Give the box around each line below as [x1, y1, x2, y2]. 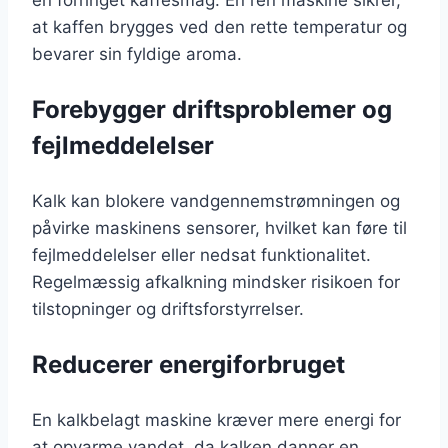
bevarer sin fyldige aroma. [32, 44, 242, 65]
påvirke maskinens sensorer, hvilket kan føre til [32, 218, 407, 239]
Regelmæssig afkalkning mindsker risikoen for [32, 272, 400, 293]
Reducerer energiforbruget [32, 350, 345, 380]
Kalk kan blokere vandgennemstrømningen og [32, 191, 400, 212]
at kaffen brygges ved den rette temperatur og [32, 17, 407, 38]
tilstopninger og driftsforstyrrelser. [32, 299, 304, 320]
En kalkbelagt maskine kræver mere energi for [32, 410, 401, 431]
